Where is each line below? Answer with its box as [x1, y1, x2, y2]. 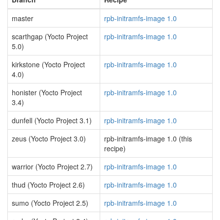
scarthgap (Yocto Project [12, 31, 88, 41]
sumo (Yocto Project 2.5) [12, 198, 88, 208]
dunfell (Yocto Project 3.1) [12, 115, 92, 125]
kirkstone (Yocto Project [12, 59, 85, 69]
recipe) [104, 143, 126, 153]
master [12, 13, 33, 23]
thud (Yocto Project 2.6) [12, 180, 85, 190]
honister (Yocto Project [12, 87, 82, 97]
